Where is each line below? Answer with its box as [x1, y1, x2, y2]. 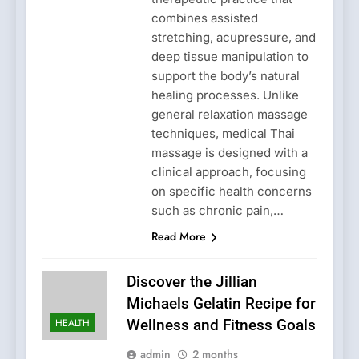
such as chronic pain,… [151, 202, 284, 218]
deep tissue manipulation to [151, 48, 309, 64]
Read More [151, 228, 206, 244]
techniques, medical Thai [151, 125, 295, 141]
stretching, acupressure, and [151, 29, 316, 45]
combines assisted [151, 10, 258, 26]
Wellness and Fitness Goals [127, 315, 316, 334]
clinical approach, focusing [151, 163, 306, 179]
